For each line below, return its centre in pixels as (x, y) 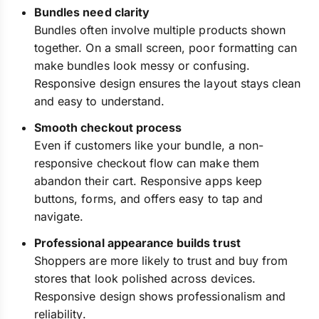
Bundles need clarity (92, 12)
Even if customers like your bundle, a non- (149, 145)
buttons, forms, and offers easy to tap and (149, 199)
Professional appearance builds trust (137, 243)
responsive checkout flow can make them (147, 163)
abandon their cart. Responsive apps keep (148, 181)
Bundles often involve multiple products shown (160, 30)
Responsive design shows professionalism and (160, 296)
